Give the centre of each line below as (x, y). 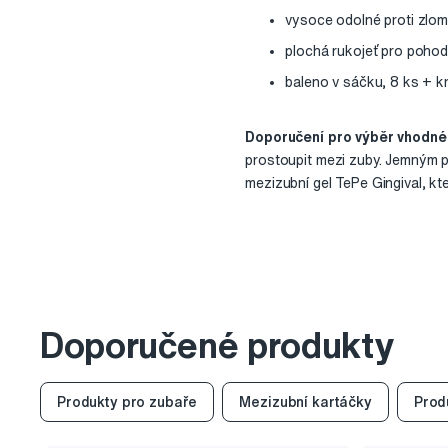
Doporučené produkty (217, 345)
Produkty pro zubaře (127, 401)
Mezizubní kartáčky (305, 401)
